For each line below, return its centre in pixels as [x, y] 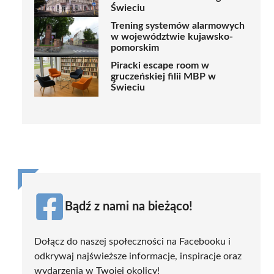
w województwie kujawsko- [172, 37]
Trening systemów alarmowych [178, 26]
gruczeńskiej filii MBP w [163, 77]
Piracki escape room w [160, 66]
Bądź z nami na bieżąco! [129, 206]
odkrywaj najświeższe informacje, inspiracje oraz [138, 256]
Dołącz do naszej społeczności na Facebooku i [132, 241]
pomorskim [135, 48]
